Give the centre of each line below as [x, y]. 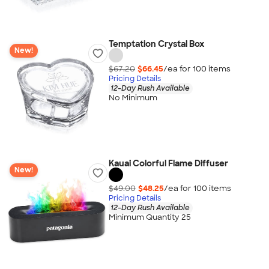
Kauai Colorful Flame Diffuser [168, 163]
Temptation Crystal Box [156, 44]
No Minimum [133, 98]
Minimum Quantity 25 [150, 217]
